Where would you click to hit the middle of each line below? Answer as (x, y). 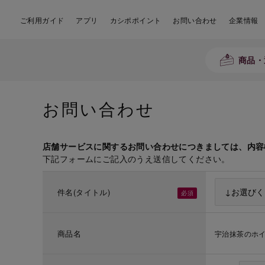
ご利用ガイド (42, 20)
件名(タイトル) (84, 192)
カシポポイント (135, 20)
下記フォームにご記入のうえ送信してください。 (136, 159)
